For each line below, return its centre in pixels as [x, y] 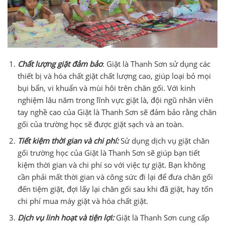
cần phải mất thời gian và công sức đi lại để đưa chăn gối [115, 177]
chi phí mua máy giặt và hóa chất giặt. [83, 201]
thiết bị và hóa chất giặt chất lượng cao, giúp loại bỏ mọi [114, 76]
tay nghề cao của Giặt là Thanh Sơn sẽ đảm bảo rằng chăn [117, 112]
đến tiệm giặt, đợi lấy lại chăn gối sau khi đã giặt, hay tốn [115, 189]
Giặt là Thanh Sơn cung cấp [161, 217]
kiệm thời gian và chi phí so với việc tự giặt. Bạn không [111, 164]
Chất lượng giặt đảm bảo [60, 64]
